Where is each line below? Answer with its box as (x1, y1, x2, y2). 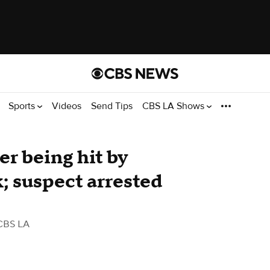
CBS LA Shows (142, 99, 207, 112)
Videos (52, 99, 81, 112)
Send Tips (91, 99, 133, 112)
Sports (8, 99, 37, 112)
